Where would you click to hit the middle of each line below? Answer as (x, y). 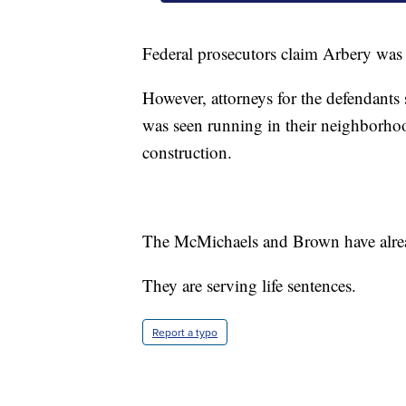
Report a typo (185, 333)
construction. (187, 152)
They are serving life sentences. (249, 285)
